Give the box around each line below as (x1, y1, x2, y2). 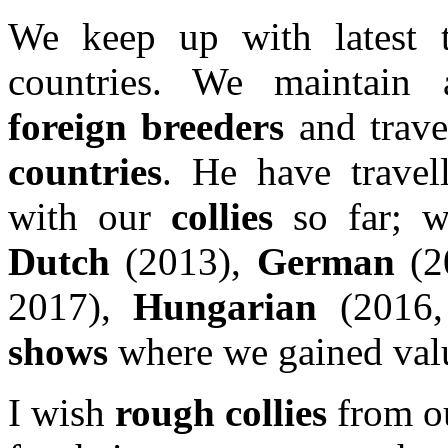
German (256, 239, 395, 283)
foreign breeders (8, 104, 285, 148)
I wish (8, 390, 115, 434)
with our (8, 194, 172, 238)
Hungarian (133, 284, 318, 328)
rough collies (115, 390, 327, 434)
